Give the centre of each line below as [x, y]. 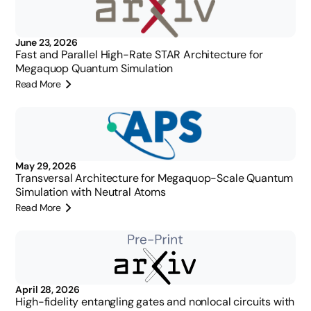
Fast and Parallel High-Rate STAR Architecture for [139, 54]
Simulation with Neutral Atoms [91, 192]
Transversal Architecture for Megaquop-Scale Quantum [154, 178]
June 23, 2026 [47, 42]
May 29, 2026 [46, 166]
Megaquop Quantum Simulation [94, 68]
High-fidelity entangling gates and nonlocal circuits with [155, 302]
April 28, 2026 [48, 289]
